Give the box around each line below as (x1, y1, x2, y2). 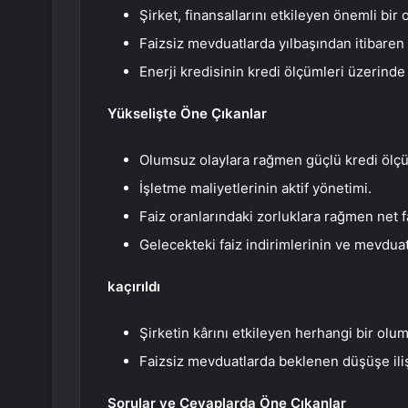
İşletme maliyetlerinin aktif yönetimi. (139, 179, 372, 198)
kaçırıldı (107, 278, 160, 296)
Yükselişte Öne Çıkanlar (107, 105, 267, 123)
